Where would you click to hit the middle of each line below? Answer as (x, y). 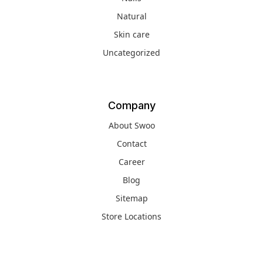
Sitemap (131, 198)
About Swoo (131, 125)
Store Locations (131, 216)
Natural (131, 16)
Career (131, 161)
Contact (131, 143)
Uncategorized (131, 52)
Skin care (131, 34)
